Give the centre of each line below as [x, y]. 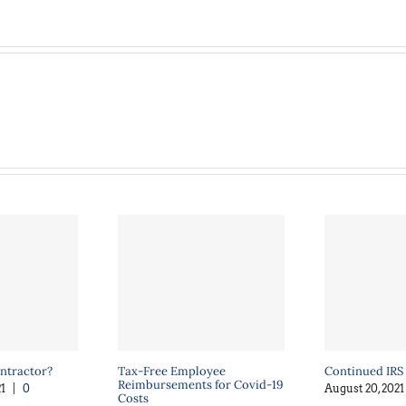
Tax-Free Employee [172, 371]
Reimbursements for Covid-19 [201, 385]
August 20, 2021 [364, 388]
